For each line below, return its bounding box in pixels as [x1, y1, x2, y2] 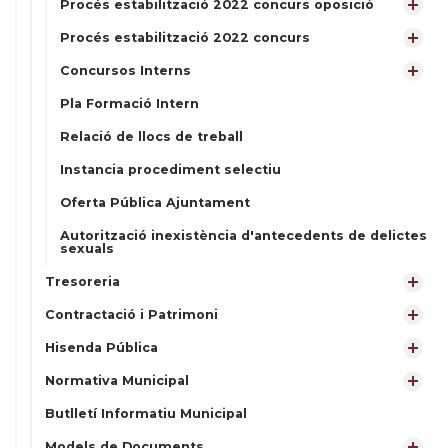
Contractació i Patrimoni [45, 307, 218, 322]
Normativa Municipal [45, 373, 189, 388]
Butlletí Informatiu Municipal [45, 406, 247, 421]
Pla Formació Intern [60, 96, 199, 111]
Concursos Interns [60, 63, 191, 78]
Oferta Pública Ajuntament [60, 195, 250, 210]
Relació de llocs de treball [60, 129, 243, 144]
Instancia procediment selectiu [60, 162, 281, 177]
